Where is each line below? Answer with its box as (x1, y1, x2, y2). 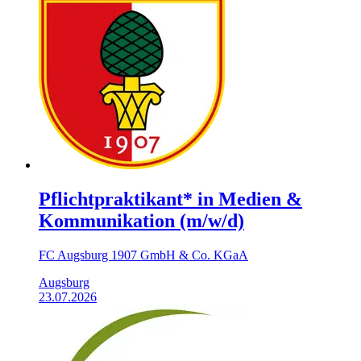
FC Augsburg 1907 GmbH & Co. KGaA (39, 247, 248, 262)
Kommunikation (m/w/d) (39, 210, 244, 231)
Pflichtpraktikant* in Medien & (39, 189, 302, 210)
